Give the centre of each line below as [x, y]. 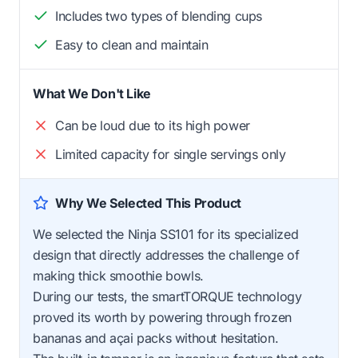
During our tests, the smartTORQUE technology [167, 296]
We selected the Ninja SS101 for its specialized [166, 234]
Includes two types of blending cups [159, 16]
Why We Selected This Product [148, 203]
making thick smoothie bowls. [118, 275]
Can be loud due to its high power [153, 125]
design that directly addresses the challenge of [166, 255]
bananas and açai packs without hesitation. [156, 338]
